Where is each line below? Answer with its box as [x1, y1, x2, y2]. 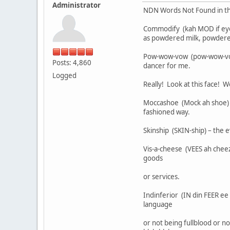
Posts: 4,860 [52, 57, 91, 67]
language [143, 199, 172, 209]
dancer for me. [143, 61, 190, 70]
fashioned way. [143, 107, 190, 117]
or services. [143, 171, 180, 181]
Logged [52, 70, 76, 80]
